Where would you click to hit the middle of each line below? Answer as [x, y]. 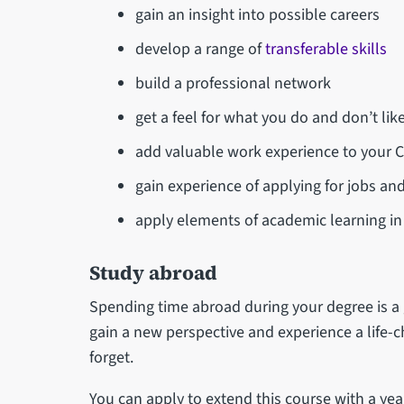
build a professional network [234, 83]
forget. [113, 357]
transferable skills [326, 49]
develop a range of [201, 49]
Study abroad [153, 272]
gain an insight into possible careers [258, 14]
